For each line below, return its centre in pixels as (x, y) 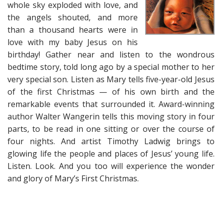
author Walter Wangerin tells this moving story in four (111, 116)
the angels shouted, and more (73, 17)
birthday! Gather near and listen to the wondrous (111, 55)
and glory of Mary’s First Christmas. (73, 178)
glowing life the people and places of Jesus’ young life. (111, 154)
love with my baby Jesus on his (73, 42)
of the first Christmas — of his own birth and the (111, 92)
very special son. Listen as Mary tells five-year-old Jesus (111, 79)
